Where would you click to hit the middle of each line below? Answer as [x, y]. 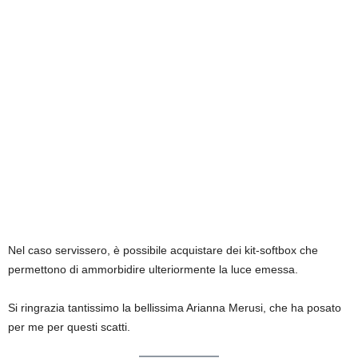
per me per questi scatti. [69, 327]
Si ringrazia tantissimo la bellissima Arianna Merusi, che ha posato [175, 308]
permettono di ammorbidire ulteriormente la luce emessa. [153, 270]
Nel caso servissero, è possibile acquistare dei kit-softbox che [163, 251]
